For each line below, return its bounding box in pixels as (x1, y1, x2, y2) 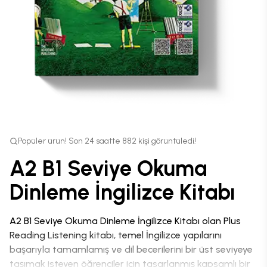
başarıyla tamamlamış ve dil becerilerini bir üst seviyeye (10, 244, 253, 255)
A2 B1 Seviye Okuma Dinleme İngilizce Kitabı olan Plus (10, 215, 241, 226)
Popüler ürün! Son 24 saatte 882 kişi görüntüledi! (18, 136, 196, 146)
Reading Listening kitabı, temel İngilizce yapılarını (10, 229, 222, 241)
